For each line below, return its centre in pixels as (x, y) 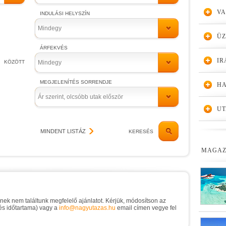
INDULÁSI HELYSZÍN (65, 13)
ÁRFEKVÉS (54, 48)
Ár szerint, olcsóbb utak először (80, 97)
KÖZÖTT (14, 62)
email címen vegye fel (146, 208)
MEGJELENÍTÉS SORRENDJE (76, 82)
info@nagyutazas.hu (87, 208)
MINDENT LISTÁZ (63, 131)
